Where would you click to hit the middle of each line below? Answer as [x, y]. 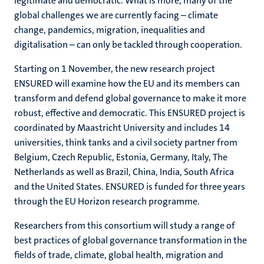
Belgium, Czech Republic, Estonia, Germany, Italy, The [121, 157]
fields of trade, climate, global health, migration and [119, 255]
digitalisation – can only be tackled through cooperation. [128, 44]
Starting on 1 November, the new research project [115, 69]
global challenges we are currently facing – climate [116, 15]
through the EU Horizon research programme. [107, 201]
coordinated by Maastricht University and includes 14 [122, 128]
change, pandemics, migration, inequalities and [110, 30]
